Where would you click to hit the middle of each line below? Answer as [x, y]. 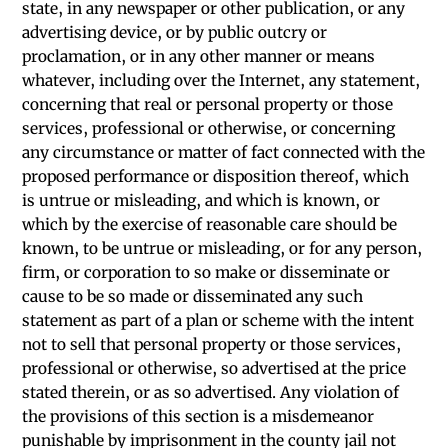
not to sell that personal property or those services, [212, 344]
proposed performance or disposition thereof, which [216, 176]
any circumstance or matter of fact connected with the [224, 152]
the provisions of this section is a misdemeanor [198, 416]
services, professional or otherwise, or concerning [209, 128]
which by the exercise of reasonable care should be [210, 224]
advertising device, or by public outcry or [175, 32]
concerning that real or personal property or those [208, 104]
